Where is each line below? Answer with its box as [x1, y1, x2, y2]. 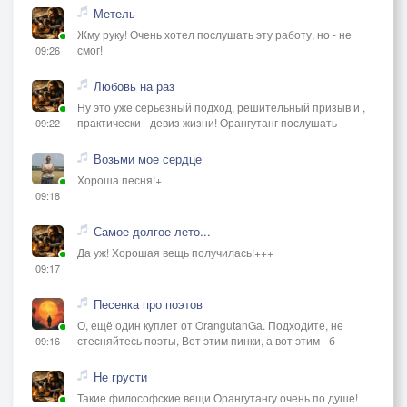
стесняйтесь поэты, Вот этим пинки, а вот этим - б [77, 332, 335, 348]
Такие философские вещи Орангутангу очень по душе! [77, 389, 358, 405]
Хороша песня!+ [77, 171, 162, 187]
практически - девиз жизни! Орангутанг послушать [77, 114, 337, 130]
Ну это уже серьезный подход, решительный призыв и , [77, 98, 365, 114]
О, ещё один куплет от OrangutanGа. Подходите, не [77, 316, 343, 333]
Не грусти [94, 367, 147, 385]
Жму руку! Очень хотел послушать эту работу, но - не [77, 25, 352, 42]
